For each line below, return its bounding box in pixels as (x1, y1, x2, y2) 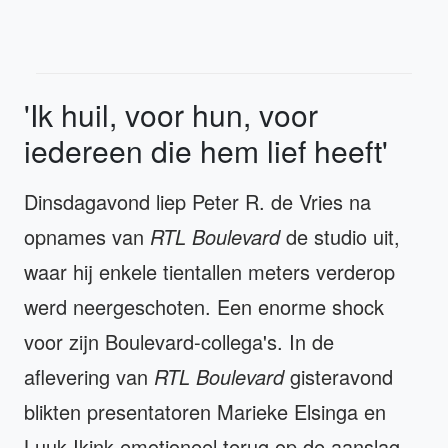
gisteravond (284, 361, 393, 391)
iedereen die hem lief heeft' (24, 128, 388, 172)
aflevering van (24, 361, 154, 391)
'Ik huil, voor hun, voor (24, 92, 318, 136)
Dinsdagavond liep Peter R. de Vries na (24, 186, 371, 216)
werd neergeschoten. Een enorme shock (24, 291, 384, 321)
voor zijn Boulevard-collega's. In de (24, 326, 334, 356)
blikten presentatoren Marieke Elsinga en (24, 396, 386, 426)
